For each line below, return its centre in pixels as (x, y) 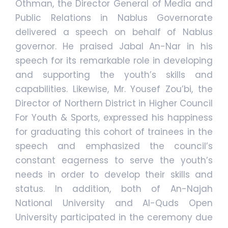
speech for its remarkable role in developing (114, 61)
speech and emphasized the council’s (114, 146)
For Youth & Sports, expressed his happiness (114, 118)
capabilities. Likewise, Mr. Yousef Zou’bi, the (114, 89)
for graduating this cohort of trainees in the (114, 132)
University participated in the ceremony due (114, 218)
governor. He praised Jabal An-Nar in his (114, 47)
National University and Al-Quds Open (114, 203)
